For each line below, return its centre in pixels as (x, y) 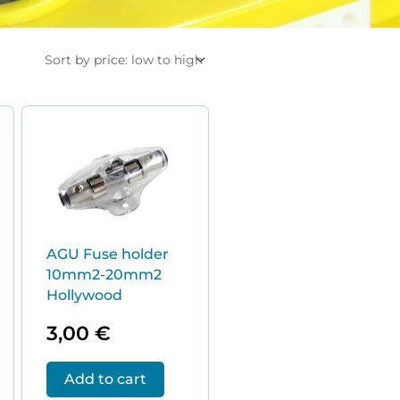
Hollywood (84, 295)
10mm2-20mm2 (104, 274)
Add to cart (105, 379)
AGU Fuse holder (107, 254)
